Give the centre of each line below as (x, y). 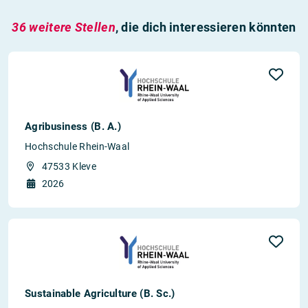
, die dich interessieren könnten (206, 27)
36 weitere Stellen (64, 27)
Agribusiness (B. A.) (73, 126)
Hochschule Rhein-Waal (77, 146)
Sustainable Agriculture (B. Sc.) (100, 293)
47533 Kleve (69, 166)
